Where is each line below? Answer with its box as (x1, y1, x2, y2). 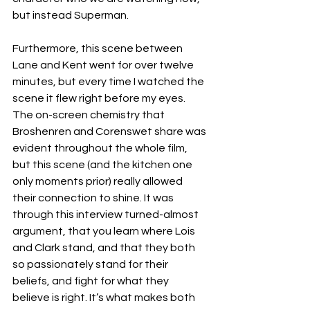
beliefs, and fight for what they (12, 275, 171, 286)
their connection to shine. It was (12, 192, 176, 203)
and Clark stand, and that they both (12, 242, 197, 253)
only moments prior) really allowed (12, 176, 185, 187)
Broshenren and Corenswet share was (12, 126, 208, 137)
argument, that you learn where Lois (12, 226, 197, 237)
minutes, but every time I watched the (12, 76, 206, 87)
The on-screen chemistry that (12, 109, 167, 120)
